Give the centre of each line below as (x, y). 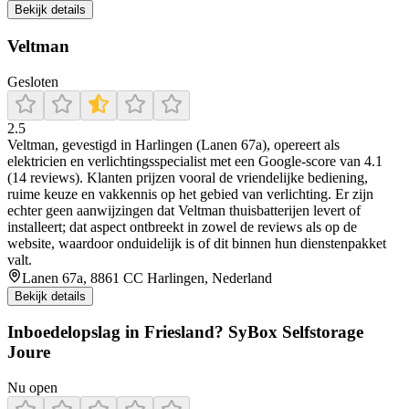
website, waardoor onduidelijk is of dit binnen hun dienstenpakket (197, 243)
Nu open (32, 388)
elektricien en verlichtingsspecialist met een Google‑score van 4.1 (195, 161)
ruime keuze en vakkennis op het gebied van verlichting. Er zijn (190, 194)
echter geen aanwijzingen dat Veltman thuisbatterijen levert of (184, 210)
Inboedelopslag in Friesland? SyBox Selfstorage (185, 332)
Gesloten (33, 81)
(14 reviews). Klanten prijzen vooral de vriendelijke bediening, (188, 177)
